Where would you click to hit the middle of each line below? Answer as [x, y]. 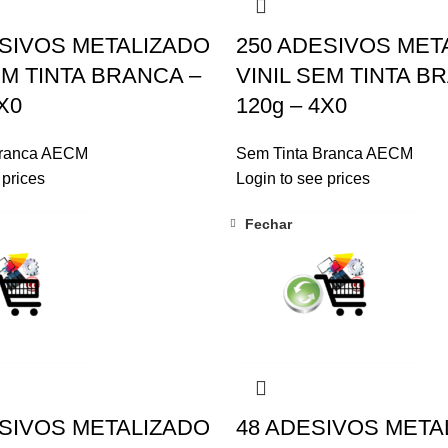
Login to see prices [302, 178]
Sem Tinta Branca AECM [324, 153]
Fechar [268, 224]
